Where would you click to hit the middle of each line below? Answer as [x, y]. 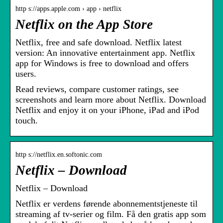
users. [26, 74]
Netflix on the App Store [84, 25]
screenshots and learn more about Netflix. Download [111, 100]
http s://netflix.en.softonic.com [59, 155]
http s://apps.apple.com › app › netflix [68, 9]
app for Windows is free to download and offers [102, 63]
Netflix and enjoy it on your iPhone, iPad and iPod [107, 110]
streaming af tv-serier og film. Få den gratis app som [111, 214]
